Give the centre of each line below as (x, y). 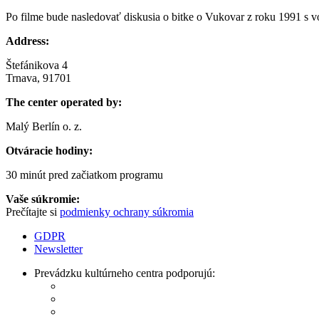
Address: (27, 41)
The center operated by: (64, 102)
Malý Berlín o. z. (44, 126)
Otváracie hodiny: (49, 150)
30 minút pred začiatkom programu (84, 174)
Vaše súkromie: (43, 199)
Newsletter (58, 249)
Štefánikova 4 (37, 65)
